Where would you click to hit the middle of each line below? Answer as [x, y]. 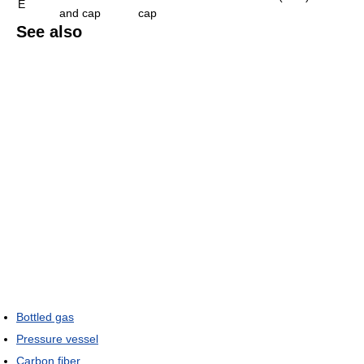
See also [49, 31]
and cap [80, 13]
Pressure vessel [57, 338]
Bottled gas [45, 316]
